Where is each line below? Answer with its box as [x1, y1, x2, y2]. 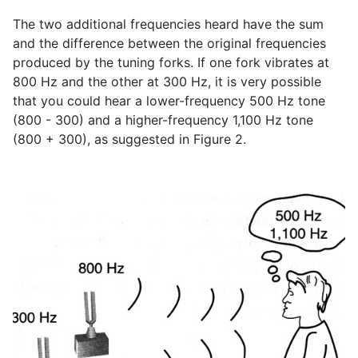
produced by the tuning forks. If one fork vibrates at [13, 54, 329, 71]
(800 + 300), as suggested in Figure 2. [13, 131, 246, 148]
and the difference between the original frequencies [13, 35, 326, 52]
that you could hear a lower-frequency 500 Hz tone [13, 93, 325, 109]
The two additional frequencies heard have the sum [13, 16, 324, 33]
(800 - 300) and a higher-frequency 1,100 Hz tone [13, 112, 313, 129]
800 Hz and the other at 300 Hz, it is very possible [13, 74, 321, 90]
